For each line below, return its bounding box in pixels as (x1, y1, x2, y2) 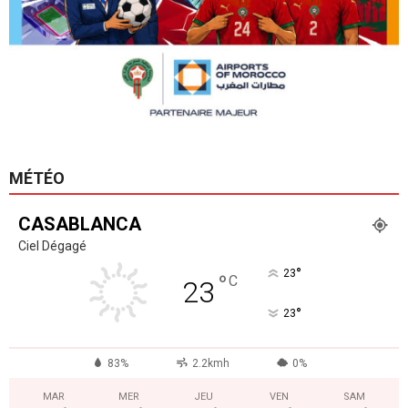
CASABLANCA (18, 212, 141, 235)
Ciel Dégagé (18, 238, 87, 253)
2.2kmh (191, 356, 229, 370)
